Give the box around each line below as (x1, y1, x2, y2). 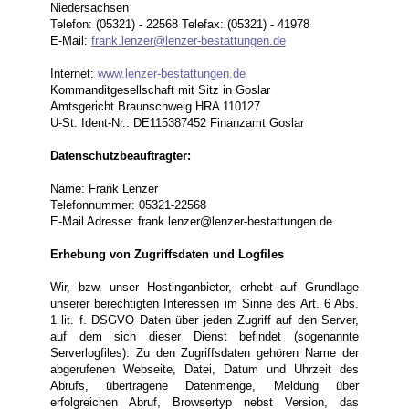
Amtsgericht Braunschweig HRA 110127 (49, 100, 260, 114)
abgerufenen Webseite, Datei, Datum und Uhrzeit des (49, 362, 360, 377)
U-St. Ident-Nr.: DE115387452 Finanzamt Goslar (49, 116, 304, 131)
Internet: (49, 67, 98, 81)
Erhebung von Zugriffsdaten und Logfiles (49, 247, 284, 262)
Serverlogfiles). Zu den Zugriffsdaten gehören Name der (49, 346, 360, 361)
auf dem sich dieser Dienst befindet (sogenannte (49, 330, 360, 344)
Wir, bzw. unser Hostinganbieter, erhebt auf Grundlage (49, 280, 360, 295)
